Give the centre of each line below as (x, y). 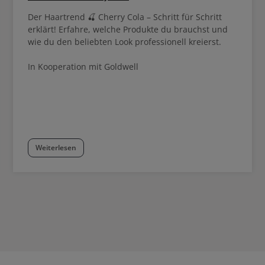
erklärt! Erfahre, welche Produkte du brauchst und (128, 30)
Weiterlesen (56, 148)
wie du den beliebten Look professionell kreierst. (125, 42)
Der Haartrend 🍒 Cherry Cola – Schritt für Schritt (125, 17)
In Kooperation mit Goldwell (83, 67)
